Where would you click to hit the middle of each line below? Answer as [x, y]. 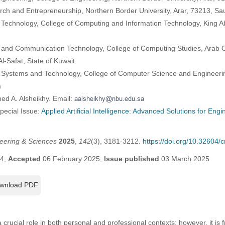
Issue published [131, 159]
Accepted [24, 159]
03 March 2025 [184, 159]
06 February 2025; [72, 159]
